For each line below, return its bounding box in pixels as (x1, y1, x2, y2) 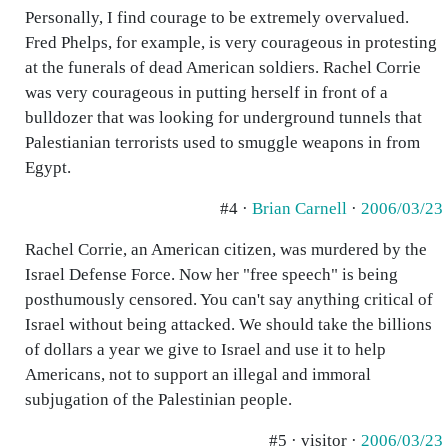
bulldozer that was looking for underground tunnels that (25, 108, 422, 127)
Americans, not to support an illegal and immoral (25, 365, 371, 384)
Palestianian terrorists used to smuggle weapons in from (25, 133, 420, 152)
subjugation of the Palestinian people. (25, 390, 292, 409)
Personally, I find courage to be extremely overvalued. (25, 8, 409, 27)
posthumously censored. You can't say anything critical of (25, 290, 433, 309)
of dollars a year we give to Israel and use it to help (25, 340, 386, 359)
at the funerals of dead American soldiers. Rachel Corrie (25, 58, 421, 77)
